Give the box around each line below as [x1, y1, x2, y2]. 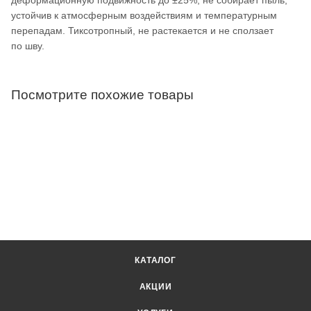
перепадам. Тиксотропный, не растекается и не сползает [11, 24, 274, 36]
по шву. [11, 40, 44, 51]
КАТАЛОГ [135, 255, 176, 265]
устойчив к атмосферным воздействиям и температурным [11, 9, 277, 21]
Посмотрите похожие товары [11, 87, 194, 102]
